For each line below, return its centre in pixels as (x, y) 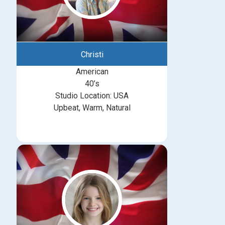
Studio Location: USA (92, 96)
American (92, 72)
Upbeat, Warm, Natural (92, 108)
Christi (92, 54)
